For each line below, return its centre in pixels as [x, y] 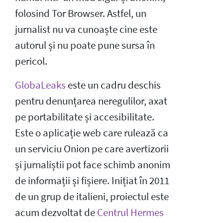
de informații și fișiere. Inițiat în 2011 [92, 180]
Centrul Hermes [130, 212]
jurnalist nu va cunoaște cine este [86, 29]
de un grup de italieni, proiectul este [92, 196]
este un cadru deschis [113, 85]
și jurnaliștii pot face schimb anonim [93, 165]
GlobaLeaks [40, 85]
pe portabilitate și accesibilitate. [85, 117]
